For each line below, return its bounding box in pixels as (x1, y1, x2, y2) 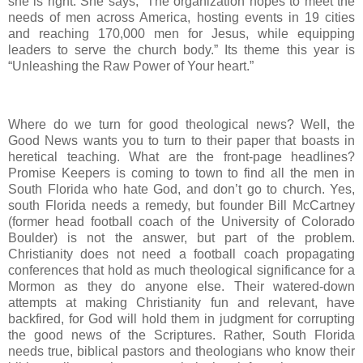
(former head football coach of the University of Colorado (8, 214, 355, 228)
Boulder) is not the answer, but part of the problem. (8, 230, 355, 245)
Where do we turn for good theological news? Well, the (8, 117, 355, 131)
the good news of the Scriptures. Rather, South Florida (8, 327, 355, 342)
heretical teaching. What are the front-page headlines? (8, 149, 355, 164)
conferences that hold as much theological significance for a (8, 263, 355, 277)
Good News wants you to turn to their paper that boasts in (8, 133, 355, 147)
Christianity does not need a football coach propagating (8, 246, 355, 261)
